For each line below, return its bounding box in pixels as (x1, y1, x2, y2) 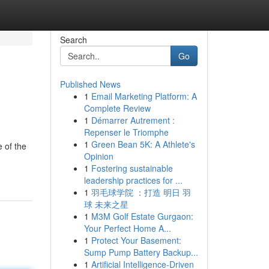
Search (59, 34, 87, 46)
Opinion (83, 150, 113, 162)
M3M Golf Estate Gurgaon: (91, 210, 193, 222)
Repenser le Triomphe (83, 126, 169, 138)
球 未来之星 (83, 198, 128, 210)
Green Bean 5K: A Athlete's (91, 138, 195, 150)
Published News (59, 78, 121, 90)
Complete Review (83, 102, 151, 114)
